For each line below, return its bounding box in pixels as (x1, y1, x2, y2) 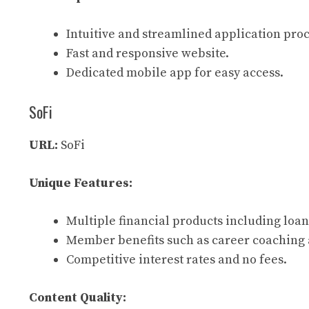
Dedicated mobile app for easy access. (66, 65, 283, 81)
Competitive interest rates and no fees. (66, 252, 287, 268)
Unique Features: (29, 175, 132, 191)
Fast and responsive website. (66, 46, 229, 61)
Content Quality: (29, 290, 126, 306)
